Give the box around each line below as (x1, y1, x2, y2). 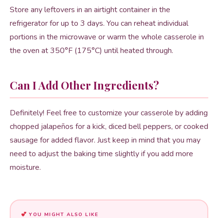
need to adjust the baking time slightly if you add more (10, 148, 193, 160)
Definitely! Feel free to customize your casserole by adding (10, 108, 208, 119)
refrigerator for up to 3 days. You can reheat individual (10, 18, 188, 29)
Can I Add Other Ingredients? (10, 78, 159, 93)
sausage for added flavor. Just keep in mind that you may (10, 135, 200, 146)
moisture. (10, 162, 41, 173)
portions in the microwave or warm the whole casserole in (10, 32, 204, 43)
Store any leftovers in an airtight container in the (10, 4, 170, 16)
